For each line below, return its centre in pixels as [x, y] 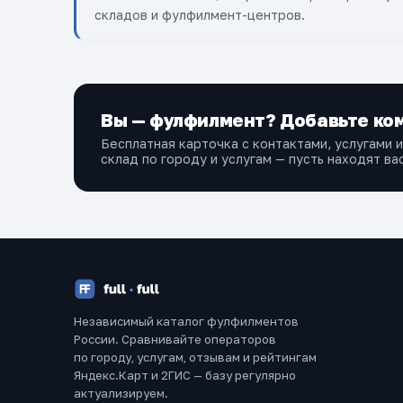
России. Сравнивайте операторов [175, 339]
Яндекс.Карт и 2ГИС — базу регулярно [185, 375]
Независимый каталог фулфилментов [186, 321]
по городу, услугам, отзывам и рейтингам [195, 357]
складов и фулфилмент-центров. [200, 15]
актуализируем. [121, 393]
